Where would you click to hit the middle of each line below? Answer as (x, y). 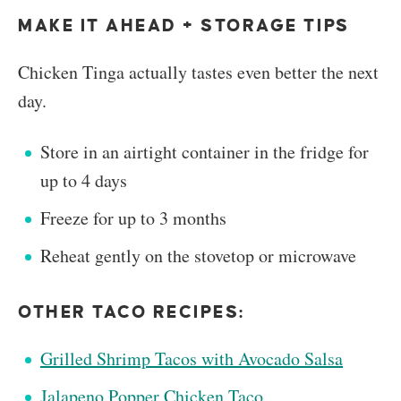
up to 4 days (84, 180)
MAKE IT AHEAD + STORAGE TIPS (184, 25)
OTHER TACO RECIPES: (132, 311)
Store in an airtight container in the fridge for (205, 151)
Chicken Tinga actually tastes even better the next (198, 72)
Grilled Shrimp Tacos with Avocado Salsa (192, 358)
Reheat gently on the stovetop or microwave (198, 255)
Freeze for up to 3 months (133, 218)
